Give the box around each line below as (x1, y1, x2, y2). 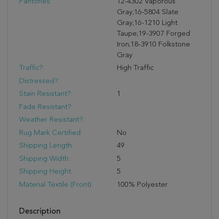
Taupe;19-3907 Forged (117, 30, 190, 38)
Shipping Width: (19, 155, 70, 163)
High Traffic (117, 65, 153, 72)
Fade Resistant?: (19, 103, 73, 111)
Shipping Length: (19, 142, 73, 150)
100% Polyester (117, 181, 168, 189)
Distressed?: (19, 77, 60, 85)
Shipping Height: (19, 168, 72, 175)
